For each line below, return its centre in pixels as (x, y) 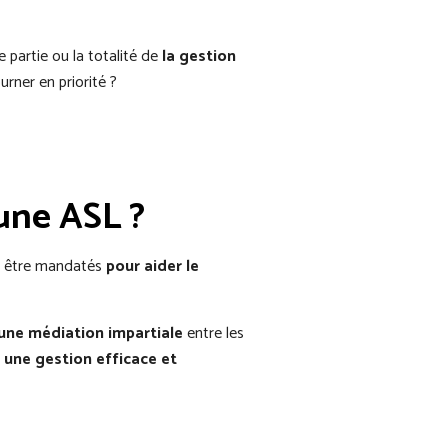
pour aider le (152, 266)
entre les (213, 333)
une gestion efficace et (90, 359)
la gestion (199, 56)
